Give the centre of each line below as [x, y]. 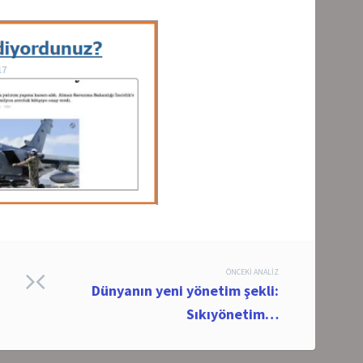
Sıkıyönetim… [233, 314]
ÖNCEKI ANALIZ [252, 271]
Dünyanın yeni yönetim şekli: [185, 290]
